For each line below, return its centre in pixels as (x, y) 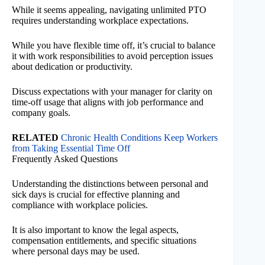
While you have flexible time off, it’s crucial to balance (114, 46)
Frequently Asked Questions (65, 159)
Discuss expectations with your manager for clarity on (112, 92)
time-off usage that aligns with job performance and (108, 102)
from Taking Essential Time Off (71, 148)
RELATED (35, 138)
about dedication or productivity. (72, 67)
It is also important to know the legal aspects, (95, 230)
